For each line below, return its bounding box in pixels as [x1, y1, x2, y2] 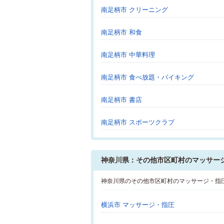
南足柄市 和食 [101, 28, 142, 36]
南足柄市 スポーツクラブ [101, 118, 174, 126]
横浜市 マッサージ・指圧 [101, 201, 174, 208]
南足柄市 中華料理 [101, 51, 155, 58]
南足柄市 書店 [101, 96, 142, 103]
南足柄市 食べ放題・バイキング [101, 73, 194, 81]
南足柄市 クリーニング [101, 6, 168, 13]
